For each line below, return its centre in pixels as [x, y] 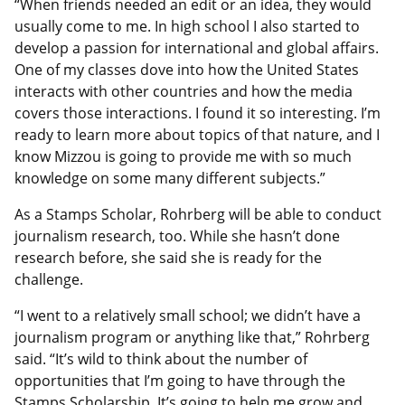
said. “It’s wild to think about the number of [161, 358]
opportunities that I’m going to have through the [180, 380]
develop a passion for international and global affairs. [197, 47]
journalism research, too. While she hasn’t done [177, 235]
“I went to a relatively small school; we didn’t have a [188, 315]
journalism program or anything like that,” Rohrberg [192, 337]
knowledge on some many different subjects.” [170, 178]
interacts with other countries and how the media [184, 91]
